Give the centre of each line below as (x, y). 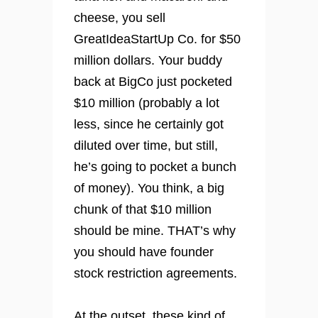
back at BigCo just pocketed (153, 82)
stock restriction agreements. (155, 274)
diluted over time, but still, (146, 146)
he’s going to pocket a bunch (155, 167)
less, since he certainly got (149, 125)
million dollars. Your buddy (148, 61)
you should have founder (144, 252)
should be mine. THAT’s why (155, 231)
